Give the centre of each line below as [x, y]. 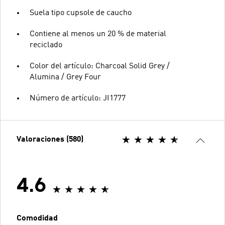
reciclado [46, 45]
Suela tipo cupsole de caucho [81, 13]
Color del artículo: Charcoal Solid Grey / [100, 66]
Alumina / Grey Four [65, 77]
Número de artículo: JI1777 [78, 98]
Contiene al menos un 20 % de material [98, 34]
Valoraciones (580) [50, 139]
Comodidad [37, 218]
